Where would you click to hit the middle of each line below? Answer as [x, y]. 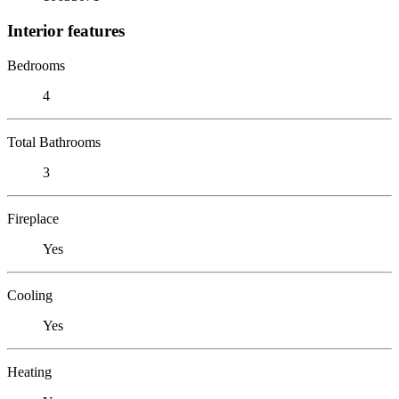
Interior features [66, 30]
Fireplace [33, 218]
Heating [29, 371]
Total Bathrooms [54, 142]
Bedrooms [36, 65]
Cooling [30, 295]
